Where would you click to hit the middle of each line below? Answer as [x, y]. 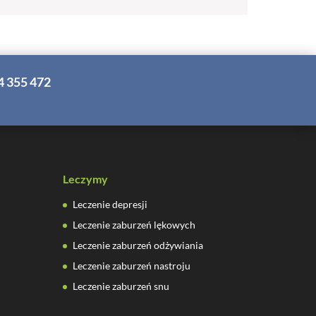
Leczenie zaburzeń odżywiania [138, 245]
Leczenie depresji [110, 204]
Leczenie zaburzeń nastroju [132, 265]
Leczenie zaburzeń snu [121, 286]
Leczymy [86, 178]
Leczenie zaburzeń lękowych [134, 224]
